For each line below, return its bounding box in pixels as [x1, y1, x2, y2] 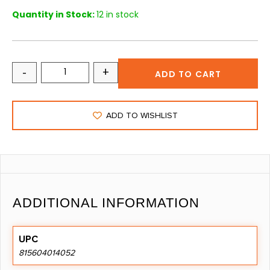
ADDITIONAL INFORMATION [13, 195, 199, 211]
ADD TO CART [154, 68, 222, 81]
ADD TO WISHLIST [105, 110, 178, 121]
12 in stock [96, 8, 139, 21]
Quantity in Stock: [12, 8, 96, 21]
